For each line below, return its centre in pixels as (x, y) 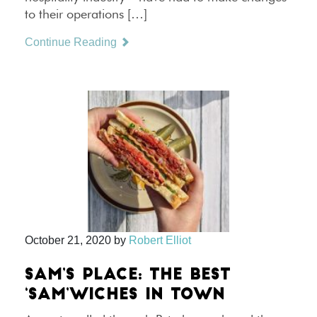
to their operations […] (86, 14)
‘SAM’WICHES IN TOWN (125, 295)
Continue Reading (72, 42)
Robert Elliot (160, 240)
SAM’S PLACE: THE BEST (128, 276)
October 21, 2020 (68, 240)
